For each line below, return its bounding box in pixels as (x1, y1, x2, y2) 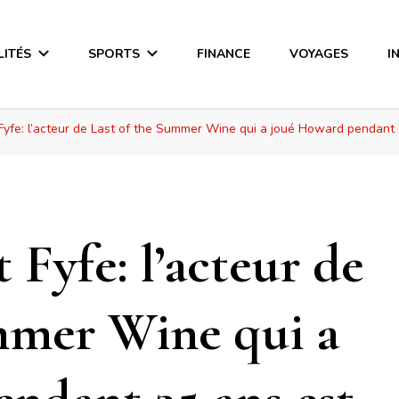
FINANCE (197, 45, 251, 62)
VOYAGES (289, 45, 349, 62)
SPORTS (88, 45, 141, 62)
